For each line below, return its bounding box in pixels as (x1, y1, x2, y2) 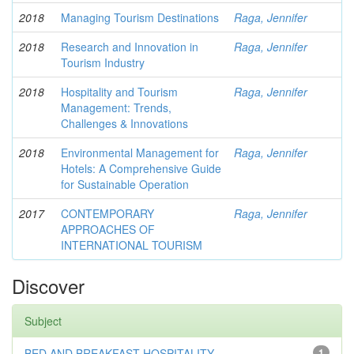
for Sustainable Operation (61, 176, 189, 192)
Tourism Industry (61, 55, 145, 70)
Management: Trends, (61, 100, 171, 115)
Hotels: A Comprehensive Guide (61, 160, 221, 176)
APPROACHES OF (61, 221, 155, 237)
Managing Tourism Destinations (61, 9, 219, 25)
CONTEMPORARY (61, 205, 154, 221)
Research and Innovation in (61, 39, 198, 55)
